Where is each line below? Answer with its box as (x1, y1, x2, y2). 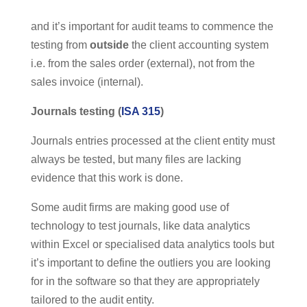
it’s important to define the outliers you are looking (30, 257, 271, 269)
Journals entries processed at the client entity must (30, 135, 275, 147)
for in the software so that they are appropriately (30, 275, 260, 288)
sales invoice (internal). (30, 76, 143, 88)
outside (89, 39, 129, 51)
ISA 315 (121, 106, 160, 118)
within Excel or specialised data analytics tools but (30, 238, 274, 251)
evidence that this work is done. (30, 172, 183, 184)
